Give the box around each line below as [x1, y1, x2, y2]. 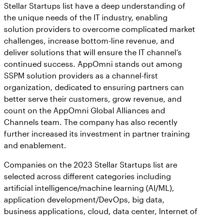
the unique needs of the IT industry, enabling [4, 12, 168, 22]
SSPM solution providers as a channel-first [4, 70, 158, 80]
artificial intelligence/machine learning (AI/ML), [4, 183, 174, 192]
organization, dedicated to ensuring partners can [4, 82, 184, 92]
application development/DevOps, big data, [4, 194, 165, 204]
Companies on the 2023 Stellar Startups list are [4, 159, 177, 169]
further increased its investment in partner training [4, 128, 190, 138]
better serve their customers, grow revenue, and [4, 93, 182, 103]
